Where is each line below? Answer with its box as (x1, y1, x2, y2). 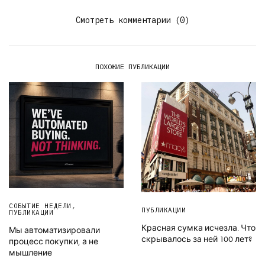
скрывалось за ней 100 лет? (141, 234, 252, 245)
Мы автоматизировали (9, 224, 100, 235)
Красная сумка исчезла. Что (141, 222, 256, 234)
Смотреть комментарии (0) (76, 14, 189, 25)
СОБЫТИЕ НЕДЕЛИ (9, 201, 72, 210)
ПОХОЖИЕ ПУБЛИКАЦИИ (95, 62, 170, 71)
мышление (9, 247, 52, 258)
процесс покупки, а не (9, 235, 98, 247)
